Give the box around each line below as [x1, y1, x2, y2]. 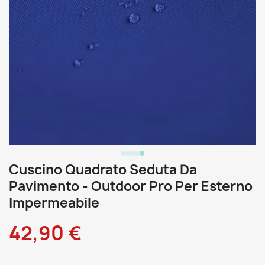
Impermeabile [9, 194, 99, 212]
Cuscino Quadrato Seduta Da [9, 161, 197, 179]
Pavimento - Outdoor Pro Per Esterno [9, 177, 253, 195]
